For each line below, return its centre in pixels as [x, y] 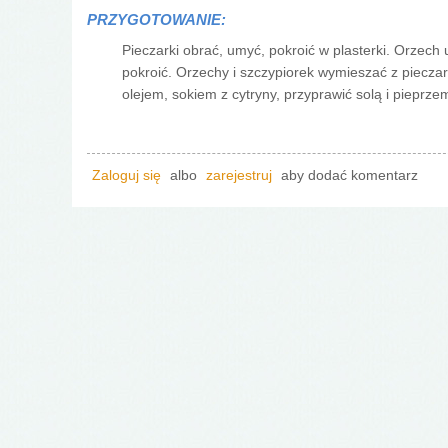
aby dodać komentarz [347, 175]
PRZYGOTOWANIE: [158, 19]
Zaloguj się [126, 175]
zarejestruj [239, 175]
